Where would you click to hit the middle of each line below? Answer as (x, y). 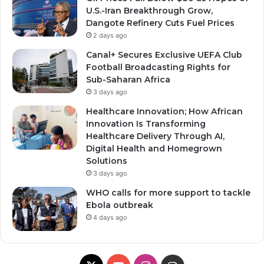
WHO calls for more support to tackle (168, 192)
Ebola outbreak (120, 205)
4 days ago (110, 217)
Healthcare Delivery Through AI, (155, 136)
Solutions (107, 161)
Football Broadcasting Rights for (158, 67)
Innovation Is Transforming (146, 123)
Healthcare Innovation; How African (164, 111)
